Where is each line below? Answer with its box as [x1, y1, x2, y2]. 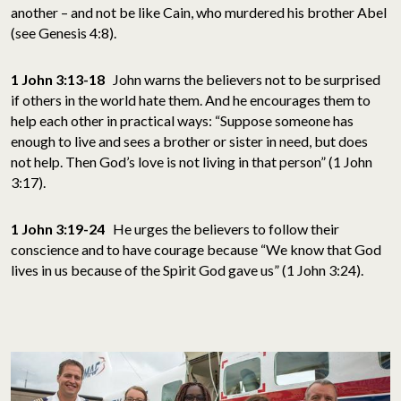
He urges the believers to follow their [105, 220, 339, 237]
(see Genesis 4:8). [11, 24, 116, 41]
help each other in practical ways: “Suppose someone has [11, 112, 354, 129]
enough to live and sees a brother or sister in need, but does [11, 132, 368, 149]
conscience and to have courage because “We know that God [11, 241, 381, 258]
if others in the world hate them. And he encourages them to [11, 91, 371, 108]
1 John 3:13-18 [11, 71, 105, 88]
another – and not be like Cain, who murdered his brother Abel [11, 4, 387, 21]
